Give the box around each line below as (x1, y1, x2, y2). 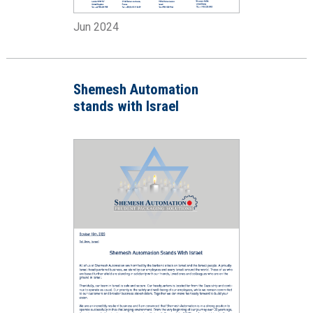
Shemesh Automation (73, 80, 198, 98)
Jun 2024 (73, 20, 119, 34)
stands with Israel (73, 97, 179, 115)
